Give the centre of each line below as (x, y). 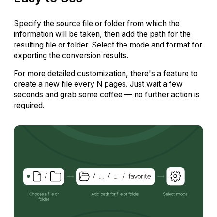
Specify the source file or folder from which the (97, 23)
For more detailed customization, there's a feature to (106, 74)
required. (29, 106)
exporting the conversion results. (71, 55)
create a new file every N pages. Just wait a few (98, 84)
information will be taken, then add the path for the (102, 34)
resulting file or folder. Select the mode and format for (108, 45)
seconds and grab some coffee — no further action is (107, 95)
